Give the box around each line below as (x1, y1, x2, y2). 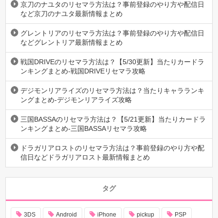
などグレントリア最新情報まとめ (20, 38, 123, 47)
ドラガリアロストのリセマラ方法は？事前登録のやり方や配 (20, 144, 205, 152)
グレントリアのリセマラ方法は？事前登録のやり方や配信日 (20, 29, 205, 37)
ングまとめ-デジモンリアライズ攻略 (20, 96, 132, 104)
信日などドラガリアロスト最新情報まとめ (20, 153, 150, 162)
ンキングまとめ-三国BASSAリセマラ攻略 (20, 125, 147, 133)
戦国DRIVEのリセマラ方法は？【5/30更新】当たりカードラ (20, 58, 205, 66)
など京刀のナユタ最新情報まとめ (20, 10, 123, 18)
